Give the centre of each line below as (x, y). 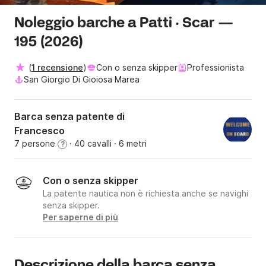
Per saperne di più (80, 217)
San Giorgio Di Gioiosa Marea (82, 80)
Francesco (39, 131)
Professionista (216, 68)
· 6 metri (129, 144)
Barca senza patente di (69, 117)
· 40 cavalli (89, 144)
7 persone (36, 144)
